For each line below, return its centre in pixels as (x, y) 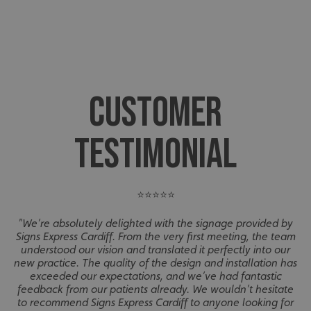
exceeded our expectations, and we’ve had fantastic (155, 276)
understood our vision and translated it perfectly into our (155, 250)
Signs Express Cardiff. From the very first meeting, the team (155, 237)
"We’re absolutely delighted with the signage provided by (155, 224)
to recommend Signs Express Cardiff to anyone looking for (155, 303)
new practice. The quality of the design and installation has (155, 263)
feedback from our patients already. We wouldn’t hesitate (155, 289)
